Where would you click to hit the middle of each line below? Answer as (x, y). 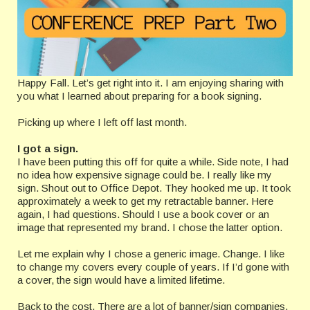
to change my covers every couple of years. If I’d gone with (153, 267)
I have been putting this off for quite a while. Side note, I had (153, 162)
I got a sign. (48, 148)
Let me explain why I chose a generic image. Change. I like (151, 254)
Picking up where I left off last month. (102, 122)
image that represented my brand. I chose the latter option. (150, 227)
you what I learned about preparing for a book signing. (139, 96)
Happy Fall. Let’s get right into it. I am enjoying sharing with (151, 83)
